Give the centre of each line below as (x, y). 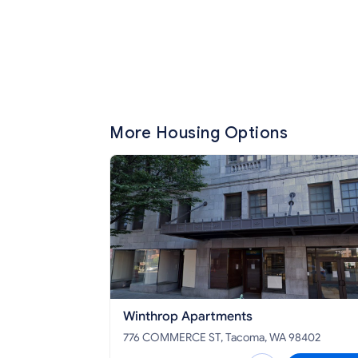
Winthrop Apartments (188, 316)
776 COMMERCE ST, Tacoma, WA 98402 (222, 337)
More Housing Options (199, 133)
